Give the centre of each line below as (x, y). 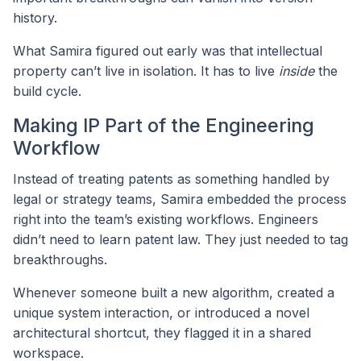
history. (35, 17)
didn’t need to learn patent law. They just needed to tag (180, 239)
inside (297, 71)
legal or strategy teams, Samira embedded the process (180, 199)
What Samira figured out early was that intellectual (168, 50)
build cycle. (47, 91)
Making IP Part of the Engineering (164, 125)
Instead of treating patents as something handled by (171, 178)
